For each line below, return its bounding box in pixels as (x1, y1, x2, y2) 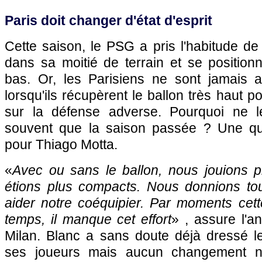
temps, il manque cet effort (5, 212, 172, 227)
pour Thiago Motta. (5, 137, 118, 152)
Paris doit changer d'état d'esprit (5, 13, 212, 28)
